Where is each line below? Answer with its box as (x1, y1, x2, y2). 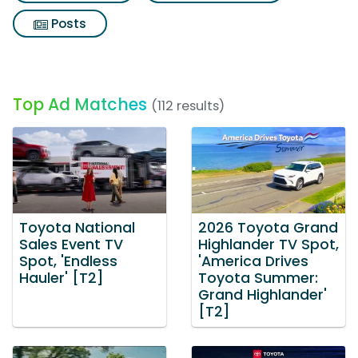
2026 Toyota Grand (198, 217, 338, 237)
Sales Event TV (19, 234, 123, 254)
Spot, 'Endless (19, 251, 117, 271)
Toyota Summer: (198, 268, 318, 288)
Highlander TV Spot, (198, 234, 339, 254)
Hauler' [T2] (19, 268, 104, 288)
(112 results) (151, 97, 225, 115)
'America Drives (198, 251, 308, 271)
